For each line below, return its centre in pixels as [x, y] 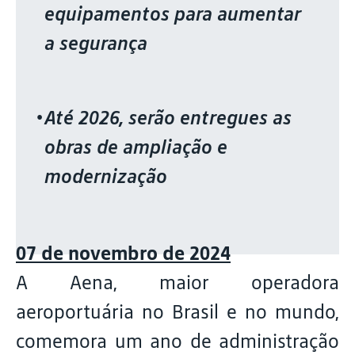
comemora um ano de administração [177, 341]
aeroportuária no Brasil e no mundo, [177, 312]
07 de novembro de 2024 [123, 253]
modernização [106, 176]
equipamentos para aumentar [173, 14]
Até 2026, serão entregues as [168, 118]
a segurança [98, 43]
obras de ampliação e [136, 147]
